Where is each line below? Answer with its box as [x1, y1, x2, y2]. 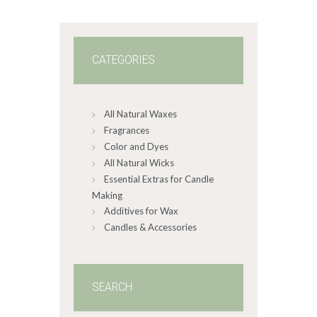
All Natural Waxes [104, 108, 177, 120]
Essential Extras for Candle [104, 173, 214, 185]
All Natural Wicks [104, 157, 174, 169]
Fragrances [104, 125, 149, 137]
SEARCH [92, 281, 132, 294]
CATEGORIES [92, 53, 155, 67]
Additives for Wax [104, 205, 178, 217]
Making [92, 190, 122, 202]
